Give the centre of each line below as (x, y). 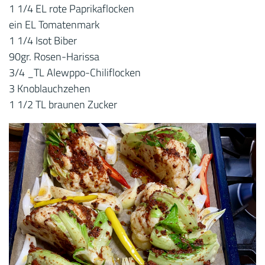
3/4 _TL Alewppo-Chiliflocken (75, 72)
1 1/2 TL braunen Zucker (63, 104)
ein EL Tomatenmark (54, 25)
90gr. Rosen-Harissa (54, 56)
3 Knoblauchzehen (50, 88)
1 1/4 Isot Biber (43, 41)
